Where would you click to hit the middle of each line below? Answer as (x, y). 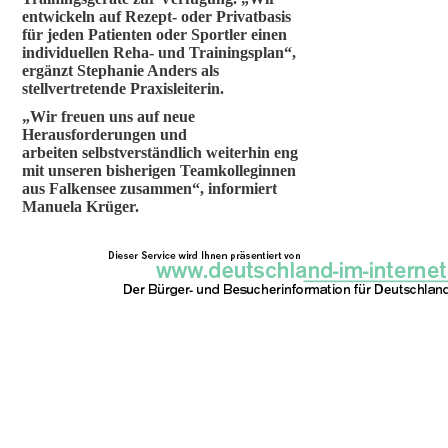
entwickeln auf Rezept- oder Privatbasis (156, 16)
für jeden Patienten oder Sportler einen (154, 34)
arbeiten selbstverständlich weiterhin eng (160, 152)
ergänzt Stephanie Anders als (120, 70)
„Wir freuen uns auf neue (108, 116)
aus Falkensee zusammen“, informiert (149, 188)
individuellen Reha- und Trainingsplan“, (159, 52)
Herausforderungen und (104, 134)
